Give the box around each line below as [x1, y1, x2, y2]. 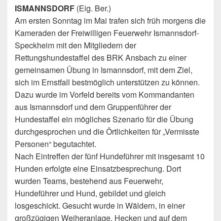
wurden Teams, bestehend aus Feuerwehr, [15, 175, 163, 186]
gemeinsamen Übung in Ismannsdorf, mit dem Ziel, [15, 64, 192, 75]
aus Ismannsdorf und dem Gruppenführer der [15, 101, 171, 112]
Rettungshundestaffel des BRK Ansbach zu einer [15, 52, 186, 63]
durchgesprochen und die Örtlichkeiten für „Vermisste [15, 126, 199, 137]
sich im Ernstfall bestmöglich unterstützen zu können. [15, 76, 200, 88]
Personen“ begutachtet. [15, 138, 96, 149]
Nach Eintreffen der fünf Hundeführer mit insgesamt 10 [15, 150, 205, 162]
